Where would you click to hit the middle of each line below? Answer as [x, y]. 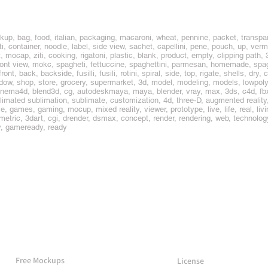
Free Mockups [40, 260]
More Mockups [64, 234]
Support [203, 235]
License [190, 261]
